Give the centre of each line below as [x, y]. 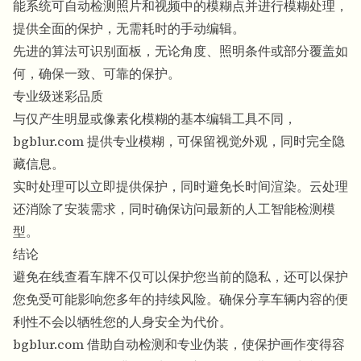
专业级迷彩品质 [58, 96]
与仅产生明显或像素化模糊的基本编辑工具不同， [155, 119]
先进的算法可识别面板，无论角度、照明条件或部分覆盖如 [180, 51]
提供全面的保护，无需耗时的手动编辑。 [129, 29]
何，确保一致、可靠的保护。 [97, 74]
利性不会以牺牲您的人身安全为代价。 [122, 322]
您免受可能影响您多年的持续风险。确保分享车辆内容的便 [180, 299]
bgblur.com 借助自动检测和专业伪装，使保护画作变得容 [179, 344]
